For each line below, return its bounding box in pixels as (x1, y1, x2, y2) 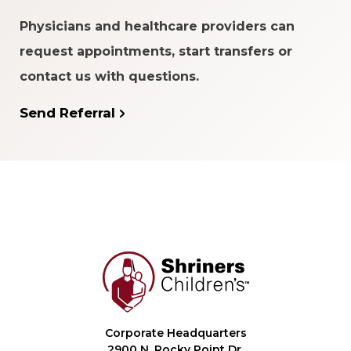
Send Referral (20, 105, 115, 121)
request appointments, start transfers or (20, 44, 292, 60)
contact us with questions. (20, 69, 199, 85)
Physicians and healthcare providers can (20, 19, 295, 34)
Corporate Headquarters (104, 326, 247, 341)
